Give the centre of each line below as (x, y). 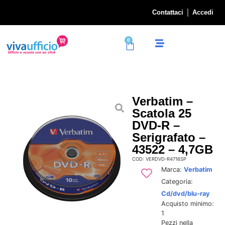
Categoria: (177, 181)
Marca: (172, 169)
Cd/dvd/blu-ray (185, 193)
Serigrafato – (169, 137)
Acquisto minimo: (187, 203)
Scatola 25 (162, 113)
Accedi (203, 12)
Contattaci (168, 12)
